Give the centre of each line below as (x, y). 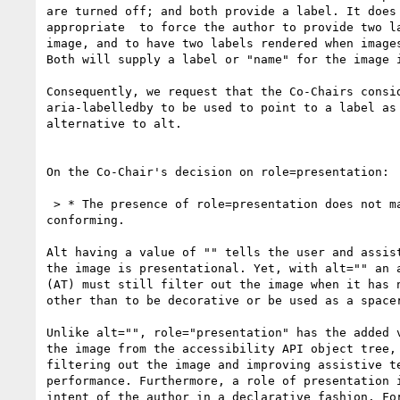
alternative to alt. (114, 123)
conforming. (86, 220)
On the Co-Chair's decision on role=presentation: (218, 171)
